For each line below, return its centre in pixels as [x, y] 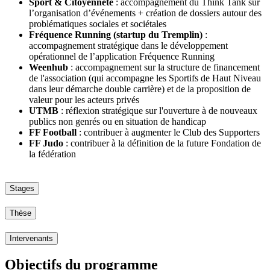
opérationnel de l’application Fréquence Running [122, 56]
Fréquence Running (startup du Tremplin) [116, 34]
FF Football [53, 132]
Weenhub [50, 67]
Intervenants [31, 239]
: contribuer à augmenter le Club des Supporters [169, 132]
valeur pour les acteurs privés [84, 99]
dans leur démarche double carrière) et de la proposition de [140, 89]
